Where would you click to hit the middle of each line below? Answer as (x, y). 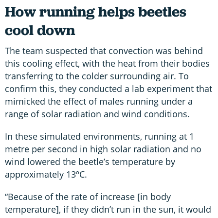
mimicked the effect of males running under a (99, 101)
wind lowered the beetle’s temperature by (90, 161)
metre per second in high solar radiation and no (103, 149)
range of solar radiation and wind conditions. (99, 114)
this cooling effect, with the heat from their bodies (107, 63)
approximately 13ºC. (47, 174)
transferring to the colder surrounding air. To (97, 76)
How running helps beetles (96, 11)
